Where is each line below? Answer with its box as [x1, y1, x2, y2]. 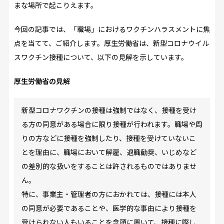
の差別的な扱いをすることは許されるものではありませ [21, 160, 196, 171]
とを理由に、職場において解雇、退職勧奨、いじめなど [21, 146, 196, 157]
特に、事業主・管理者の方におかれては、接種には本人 [21, 188, 196, 199]
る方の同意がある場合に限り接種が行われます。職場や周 [21, 118, 202, 129]
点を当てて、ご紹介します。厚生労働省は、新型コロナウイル [13, 37, 209, 48]
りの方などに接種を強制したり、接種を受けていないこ [21, 132, 196, 143]
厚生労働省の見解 [13, 75, 70, 86]
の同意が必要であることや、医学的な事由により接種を [21, 202, 196, 213]
